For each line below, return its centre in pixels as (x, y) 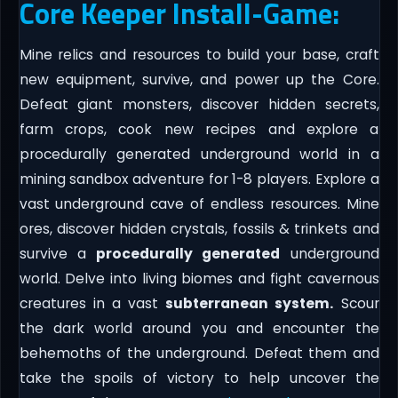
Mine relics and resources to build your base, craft (199, 54)
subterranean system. (250, 303)
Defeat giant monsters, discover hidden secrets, (199, 104)
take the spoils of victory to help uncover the (199, 378)
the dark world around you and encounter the (199, 328)
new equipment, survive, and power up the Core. (199, 79)
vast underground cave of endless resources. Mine (199, 203)
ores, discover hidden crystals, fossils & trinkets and (199, 228)
